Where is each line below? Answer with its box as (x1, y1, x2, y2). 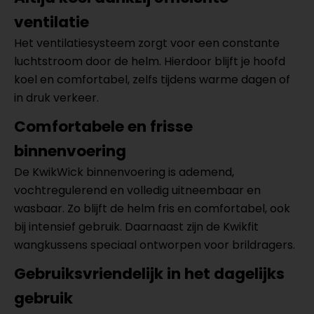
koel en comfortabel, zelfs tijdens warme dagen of (14, 71, 290, 88)
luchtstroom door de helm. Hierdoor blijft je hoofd (14, 53, 285, 69)
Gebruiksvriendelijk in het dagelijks (14, 263, 285, 285)
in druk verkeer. (14, 90, 99, 106)
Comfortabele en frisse (14, 116, 193, 137)
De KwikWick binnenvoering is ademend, (14, 164, 234, 180)
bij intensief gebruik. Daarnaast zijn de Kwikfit (14, 219, 259, 235)
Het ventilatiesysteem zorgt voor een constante (14, 35, 280, 51)
